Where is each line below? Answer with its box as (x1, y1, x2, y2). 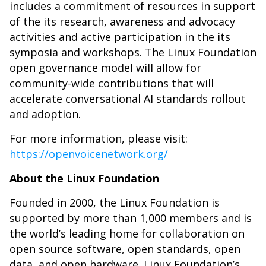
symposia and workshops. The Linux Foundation (9, 45, 256, 59)
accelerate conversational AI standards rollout (9, 91, 246, 106)
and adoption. (9, 107, 81, 121)
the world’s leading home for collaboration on (9, 226, 245, 240)
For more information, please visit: (9, 131, 188, 145)
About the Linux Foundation (9, 171, 159, 185)
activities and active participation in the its (9, 30, 230, 44)
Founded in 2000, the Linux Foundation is (9, 195, 220, 210)
